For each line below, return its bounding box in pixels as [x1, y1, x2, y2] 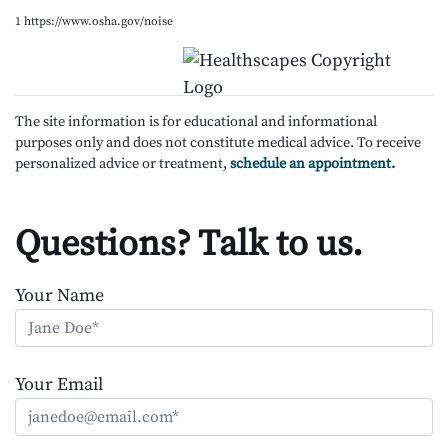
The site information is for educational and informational [15, 112, 377, 131]
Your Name [15, 283, 104, 307]
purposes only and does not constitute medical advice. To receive [15, 133, 421, 152]
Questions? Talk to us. [15, 221, 363, 267]
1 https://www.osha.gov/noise [15, 13, 173, 29]
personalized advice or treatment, [15, 154, 230, 173]
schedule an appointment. [230, 154, 395, 173]
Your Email [15, 372, 103, 396]
